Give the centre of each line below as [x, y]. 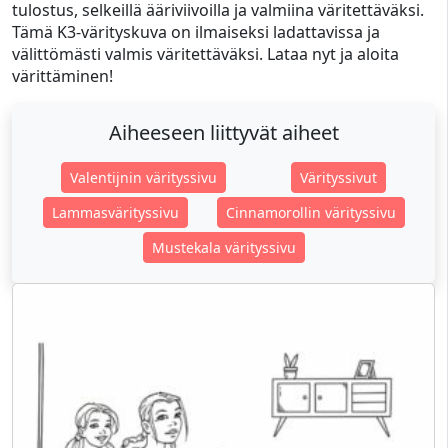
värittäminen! [62, 76]
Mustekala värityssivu [223, 247]
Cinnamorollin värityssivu [310, 212]
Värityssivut [339, 177]
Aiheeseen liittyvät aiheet [223, 132]
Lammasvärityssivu [115, 212]
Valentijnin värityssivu [143, 177]
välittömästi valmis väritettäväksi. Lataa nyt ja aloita [205, 54]
